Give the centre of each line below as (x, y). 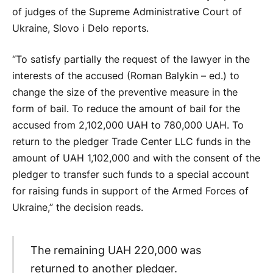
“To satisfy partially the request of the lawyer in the (131, 60)
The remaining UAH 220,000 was (115, 250)
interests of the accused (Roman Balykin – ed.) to (126, 76)
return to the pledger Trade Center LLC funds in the (131, 142)
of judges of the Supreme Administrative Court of (127, 12)
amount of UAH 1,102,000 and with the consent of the (136, 158)
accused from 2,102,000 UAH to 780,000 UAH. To (128, 126)
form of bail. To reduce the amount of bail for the (126, 109)
